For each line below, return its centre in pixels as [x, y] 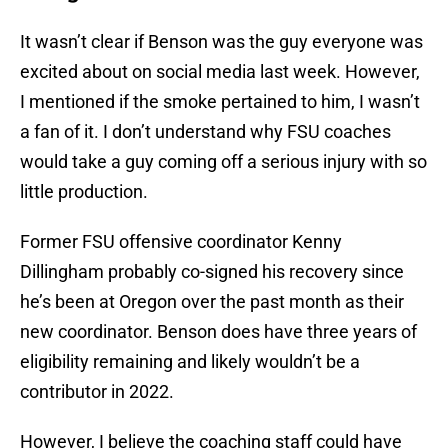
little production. [84, 192]
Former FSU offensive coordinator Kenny [181, 242]
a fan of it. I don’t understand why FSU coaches [205, 132]
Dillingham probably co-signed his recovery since [212, 272]
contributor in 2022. [97, 392]
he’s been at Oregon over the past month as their [212, 302]
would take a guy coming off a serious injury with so [223, 162]
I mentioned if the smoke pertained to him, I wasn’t [220, 102]
